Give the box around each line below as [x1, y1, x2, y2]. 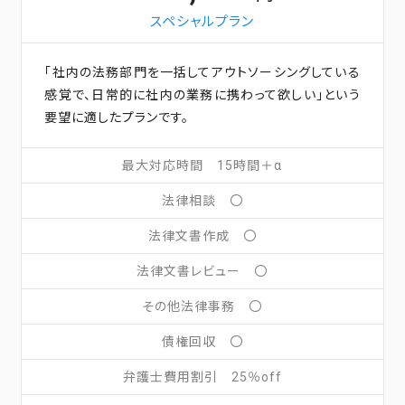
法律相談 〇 [161, 193, 243, 208]
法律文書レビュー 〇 [137, 263, 268, 278]
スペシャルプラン [150, 13, 255, 30]
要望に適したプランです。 [44, 109, 190, 125]
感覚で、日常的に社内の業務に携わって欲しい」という [44, 87, 361, 102]
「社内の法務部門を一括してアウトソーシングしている [44, 64, 361, 80]
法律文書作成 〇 [147, 228, 257, 243]
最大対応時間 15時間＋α [122, 157, 283, 173]
